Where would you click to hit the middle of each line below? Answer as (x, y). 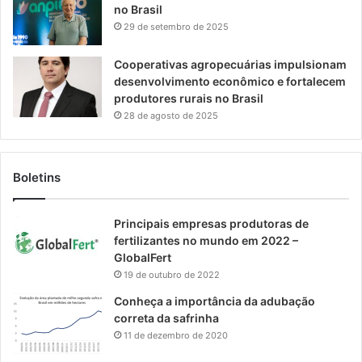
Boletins (37, 177)
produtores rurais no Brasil (189, 98)
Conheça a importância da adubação (215, 301)
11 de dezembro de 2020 (176, 335)
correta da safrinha (166, 318)
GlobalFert (143, 257)
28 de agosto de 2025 (171, 115)
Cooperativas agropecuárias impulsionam (230, 64)
